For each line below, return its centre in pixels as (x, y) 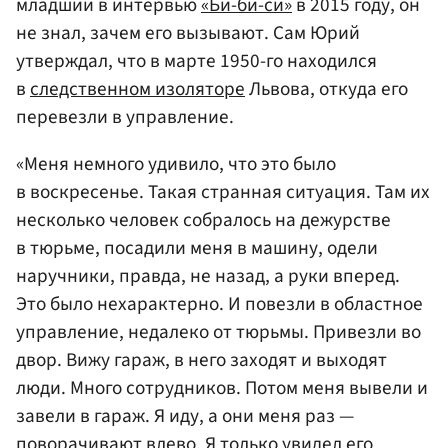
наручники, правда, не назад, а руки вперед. (208, 276)
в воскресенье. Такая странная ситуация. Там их (223, 192)
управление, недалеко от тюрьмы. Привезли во (218, 332)
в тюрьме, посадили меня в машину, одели (197, 248)
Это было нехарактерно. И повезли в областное (219, 304)
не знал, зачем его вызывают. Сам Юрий (188, 33)
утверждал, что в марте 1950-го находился (196, 61)
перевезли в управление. (125, 117)
